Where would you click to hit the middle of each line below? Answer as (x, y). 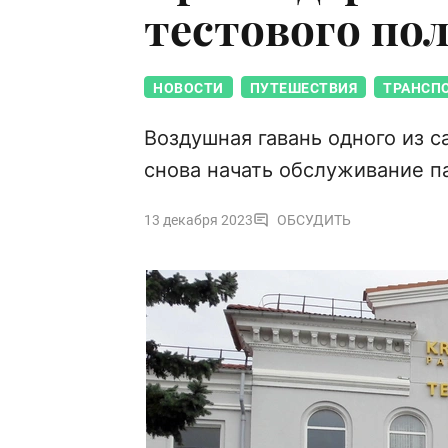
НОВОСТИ (188, 88)
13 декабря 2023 (198, 220)
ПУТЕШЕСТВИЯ (303, 88)
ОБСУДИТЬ (314, 220)
